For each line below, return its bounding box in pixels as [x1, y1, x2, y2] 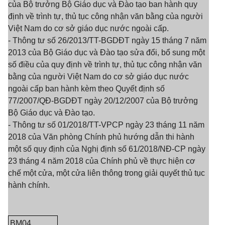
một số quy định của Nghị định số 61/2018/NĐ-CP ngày [8, 145, 205, 153]
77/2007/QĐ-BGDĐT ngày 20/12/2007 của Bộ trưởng [8, 96, 198, 105]
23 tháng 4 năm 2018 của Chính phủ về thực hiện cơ [8, 157, 195, 165]
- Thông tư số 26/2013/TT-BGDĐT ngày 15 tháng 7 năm [8, 36, 206, 45]
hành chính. [8, 181, 50, 189]
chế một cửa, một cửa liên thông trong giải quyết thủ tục [8, 169, 205, 177]
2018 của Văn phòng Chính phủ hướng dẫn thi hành [8, 133, 194, 141]
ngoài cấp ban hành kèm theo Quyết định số [8, 84, 165, 93]
